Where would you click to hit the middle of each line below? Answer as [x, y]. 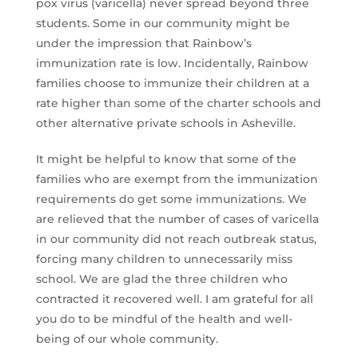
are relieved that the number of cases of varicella [177, 219]
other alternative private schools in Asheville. [165, 123]
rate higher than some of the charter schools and [178, 103]
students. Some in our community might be [163, 23]
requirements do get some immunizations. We [171, 199]
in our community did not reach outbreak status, [176, 239]
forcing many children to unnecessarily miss [164, 259]
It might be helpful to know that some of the [166, 159]
